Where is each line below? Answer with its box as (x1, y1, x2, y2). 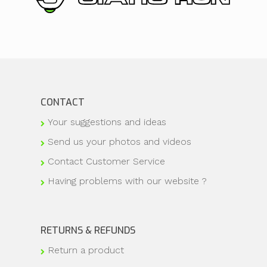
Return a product (47, 244, 124, 256)
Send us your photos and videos (47, 136, 191, 148)
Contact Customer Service (47, 156, 165, 167)
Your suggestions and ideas (47, 116, 166, 128)
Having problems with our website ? (47, 175, 207, 187)
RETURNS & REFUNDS (40, 224, 135, 237)
